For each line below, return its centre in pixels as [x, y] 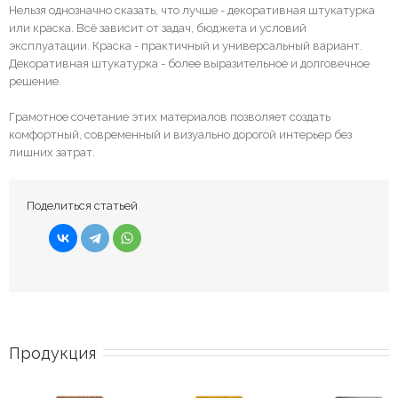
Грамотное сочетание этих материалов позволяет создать [170, 116]
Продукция [52, 353]
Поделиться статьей [82, 205]
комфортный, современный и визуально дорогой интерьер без [180, 134]
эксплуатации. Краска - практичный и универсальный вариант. [186, 45]
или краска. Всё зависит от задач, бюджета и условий [158, 28]
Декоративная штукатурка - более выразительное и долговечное [189, 63]
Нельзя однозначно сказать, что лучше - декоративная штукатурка [192, 10]
